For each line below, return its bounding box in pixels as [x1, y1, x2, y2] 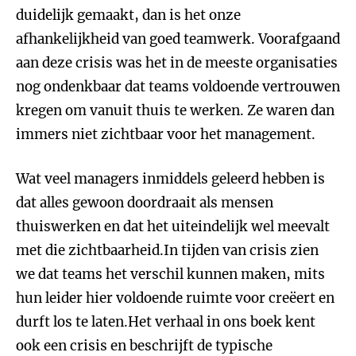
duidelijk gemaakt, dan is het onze [16, 6, 241, 24]
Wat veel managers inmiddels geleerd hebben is [16, 170, 325, 188]
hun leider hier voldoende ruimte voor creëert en [16, 289, 335, 307]
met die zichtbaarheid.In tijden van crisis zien [16, 242, 319, 259]
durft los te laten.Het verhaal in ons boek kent [16, 313, 315, 331]
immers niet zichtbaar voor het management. [16, 126, 315, 143]
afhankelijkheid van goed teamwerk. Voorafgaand [16, 30, 340, 48]
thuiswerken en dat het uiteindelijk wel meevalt [16, 218, 330, 235]
